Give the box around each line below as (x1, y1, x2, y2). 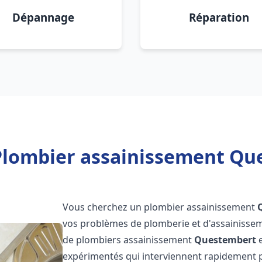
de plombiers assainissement (63, 233, 195, 246)
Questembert (194, 233, 257, 246)
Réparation (188, 10, 249, 25)
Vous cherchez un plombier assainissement (63, 201, 258, 213)
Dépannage (12, 10, 74, 25)
